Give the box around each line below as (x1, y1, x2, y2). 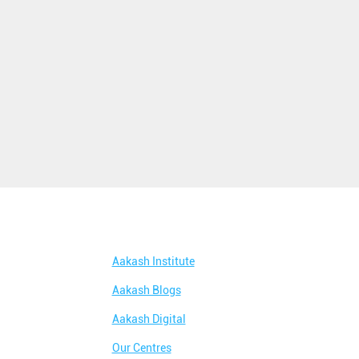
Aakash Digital (111, 313, 186, 326)
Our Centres (111, 341, 171, 355)
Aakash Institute (111, 255, 195, 268)
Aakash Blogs (111, 284, 181, 297)
